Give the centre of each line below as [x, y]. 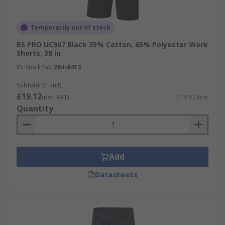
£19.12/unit [193, 97]
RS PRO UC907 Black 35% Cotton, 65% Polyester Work [112, 44]
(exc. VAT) [55, 97]
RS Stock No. [34, 67]
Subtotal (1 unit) [39, 85]
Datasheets [116, 175]
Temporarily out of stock [71, 27]
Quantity [35, 108]
